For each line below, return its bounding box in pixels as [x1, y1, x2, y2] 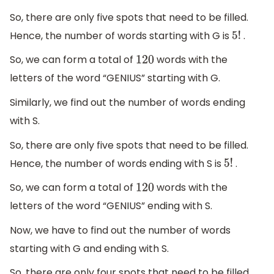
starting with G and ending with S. [10, 241, 169, 256]
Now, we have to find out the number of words [10, 223, 231, 237]
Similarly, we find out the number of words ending [10, 95, 245, 110]
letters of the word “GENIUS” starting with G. [10, 71, 220, 86]
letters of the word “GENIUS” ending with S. [10, 199, 212, 213]
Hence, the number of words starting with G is [10, 28, 232, 43]
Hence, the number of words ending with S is [10, 156, 224, 171]
